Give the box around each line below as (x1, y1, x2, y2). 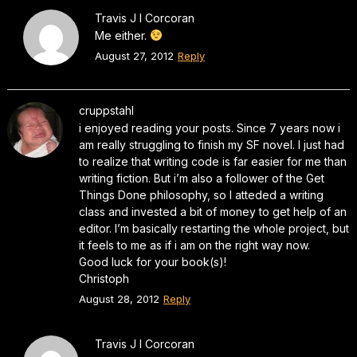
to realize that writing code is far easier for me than (78, 154, 347, 168)
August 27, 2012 (94, 49, 174, 62)
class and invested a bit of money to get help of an (78, 204, 347, 218)
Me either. (94, 28, 150, 42)
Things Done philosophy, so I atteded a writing (78, 187, 324, 202)
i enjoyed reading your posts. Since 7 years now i (78, 120, 340, 135)
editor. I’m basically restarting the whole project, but (78, 221, 349, 235)
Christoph (78, 271, 129, 285)
